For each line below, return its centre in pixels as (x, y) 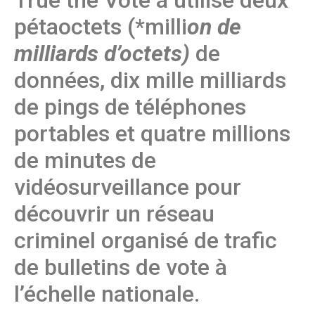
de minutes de (85, 160)
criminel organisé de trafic (146, 240)
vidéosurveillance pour (128, 187)
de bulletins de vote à (121, 267)
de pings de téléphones (130, 107)
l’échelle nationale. (107, 294)
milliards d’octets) (102, 53)
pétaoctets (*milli (101, 26)
